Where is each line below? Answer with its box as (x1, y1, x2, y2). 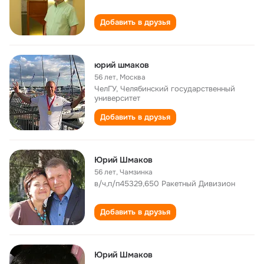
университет (94, 93, 140, 103)
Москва (120, 72, 146, 82)
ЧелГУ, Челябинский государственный (94, 84, 235, 94)
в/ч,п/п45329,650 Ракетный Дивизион (94, 179, 235, 189)
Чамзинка (120, 167, 153, 177)
